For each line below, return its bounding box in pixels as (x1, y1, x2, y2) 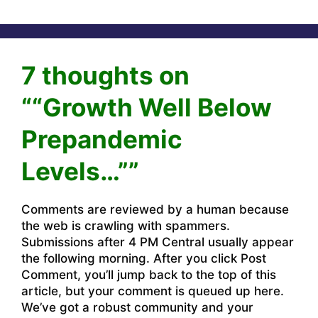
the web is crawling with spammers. (21, 218, 230, 233)
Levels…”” (21, 155, 139, 186)
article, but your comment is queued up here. (21, 283, 284, 298)
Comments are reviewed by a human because (21, 202, 289, 216)
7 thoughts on (21, 60, 190, 90)
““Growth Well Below (21, 92, 272, 122)
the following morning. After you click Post (21, 251, 266, 265)
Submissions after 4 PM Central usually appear (21, 234, 294, 249)
